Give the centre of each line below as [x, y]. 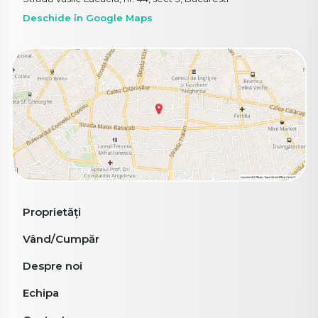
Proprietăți [52, 212]
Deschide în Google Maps [88, 17]
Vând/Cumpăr [61, 239]
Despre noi [53, 266]
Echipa [41, 293]
